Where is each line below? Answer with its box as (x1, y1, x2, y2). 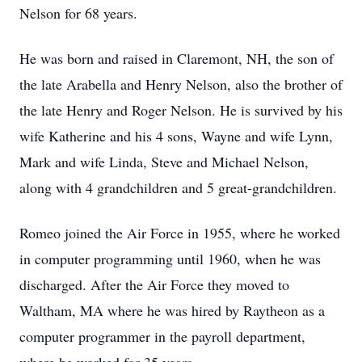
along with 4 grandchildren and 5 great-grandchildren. (19, 178, 337, 197)
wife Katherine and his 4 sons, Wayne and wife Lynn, (19, 126, 333, 145)
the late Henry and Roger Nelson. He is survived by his (19, 100, 343, 120)
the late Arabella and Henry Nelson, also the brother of (19, 74, 343, 94)
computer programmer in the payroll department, (19, 326, 305, 346)
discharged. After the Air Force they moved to (19, 275, 289, 294)
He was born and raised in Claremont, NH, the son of (19, 48, 334, 68)
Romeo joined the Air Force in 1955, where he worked (19, 223, 340, 242)
